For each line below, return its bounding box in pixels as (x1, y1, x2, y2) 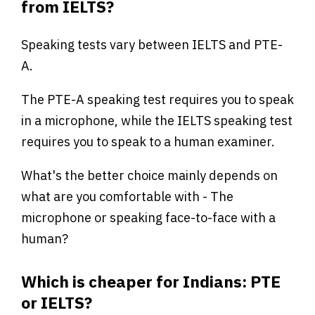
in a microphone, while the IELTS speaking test (21, 112, 292, 129)
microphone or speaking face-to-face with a (21, 209, 276, 226)
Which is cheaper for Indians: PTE (21, 270, 281, 292)
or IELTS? (21, 291, 92, 313)
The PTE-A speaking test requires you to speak (21, 91, 294, 108)
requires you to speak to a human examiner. (21, 133, 275, 150)
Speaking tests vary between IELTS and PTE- (21, 36, 283, 53)
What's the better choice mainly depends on (21, 167, 278, 184)
